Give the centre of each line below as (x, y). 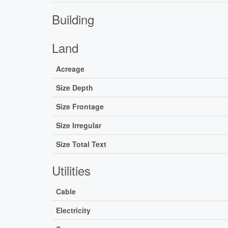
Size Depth (75, 88)
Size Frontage (80, 107)
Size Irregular (79, 125)
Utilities (71, 170)
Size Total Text (81, 144)
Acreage (70, 69)
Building (73, 19)
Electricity (73, 210)
